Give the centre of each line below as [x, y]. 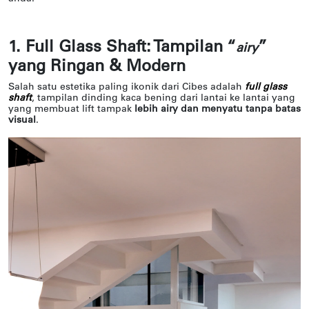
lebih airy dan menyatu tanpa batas [218, 109]
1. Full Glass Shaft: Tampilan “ [122, 47]
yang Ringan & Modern [97, 67]
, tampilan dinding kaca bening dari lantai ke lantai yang [163, 98]
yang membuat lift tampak [71, 109]
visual [22, 120]
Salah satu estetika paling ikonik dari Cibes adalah [127, 87]
